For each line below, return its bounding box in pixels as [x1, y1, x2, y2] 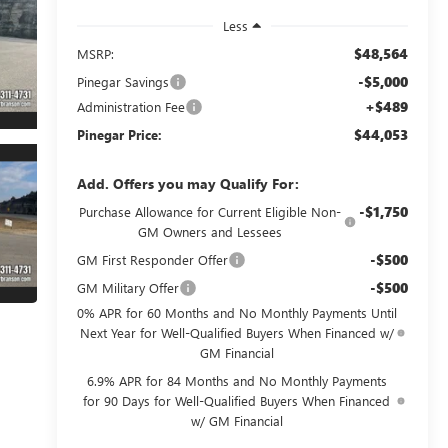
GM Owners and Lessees [138, 222, 283, 240]
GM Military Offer [76, 278, 179, 296]
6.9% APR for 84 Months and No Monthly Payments [86, 371, 387, 389]
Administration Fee [76, 97, 185, 115]
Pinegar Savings [76, 72, 169, 90]
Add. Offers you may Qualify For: [76, 173, 299, 193]
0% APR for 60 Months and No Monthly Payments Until [76, 303, 397, 321]
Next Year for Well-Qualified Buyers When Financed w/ [79, 323, 394, 341]
